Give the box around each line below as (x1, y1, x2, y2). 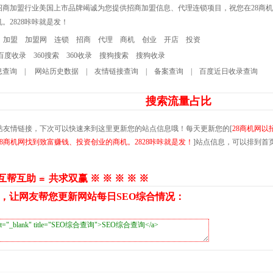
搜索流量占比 (146, 95, 211, 107)
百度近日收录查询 (199, 67, 258, 76)
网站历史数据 (33, 67, 79, 76)
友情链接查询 (94, 67, 138, 76)
